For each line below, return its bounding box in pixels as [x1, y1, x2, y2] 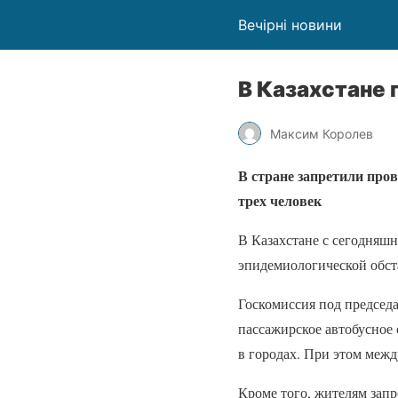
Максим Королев [270, 125, 373, 141]
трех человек [238, 190, 322, 211]
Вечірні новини [238, 16, 342, 34]
